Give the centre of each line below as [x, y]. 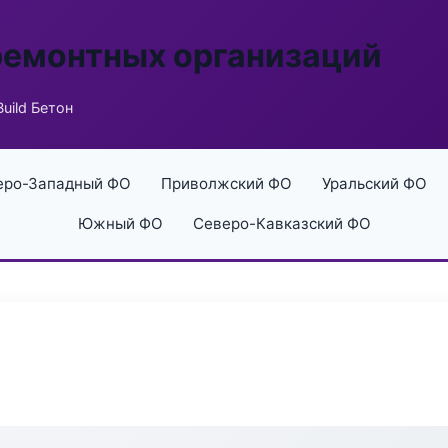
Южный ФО [120, 223]
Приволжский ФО [226, 183]
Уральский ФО [374, 183]
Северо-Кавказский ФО [281, 223]
